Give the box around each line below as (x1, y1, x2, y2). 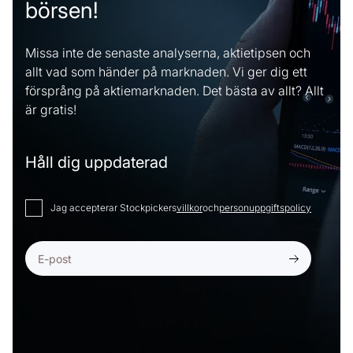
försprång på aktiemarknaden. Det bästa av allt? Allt (25, 83, 324, 99)
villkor (176, 202, 203, 214)
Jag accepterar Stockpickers (50, 202, 176, 214)
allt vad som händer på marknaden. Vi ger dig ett (25, 64, 307, 80)
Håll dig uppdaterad (25, 153, 168, 173)
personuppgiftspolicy (219, 202, 311, 214)
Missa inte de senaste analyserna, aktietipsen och (25, 45, 310, 61)
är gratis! (25, 102, 76, 118)
